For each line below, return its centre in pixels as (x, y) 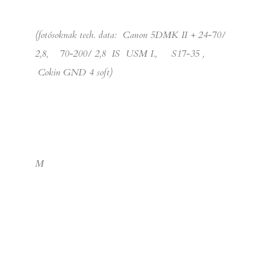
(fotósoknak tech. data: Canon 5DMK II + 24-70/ (130, 35)
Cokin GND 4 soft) (74, 72)
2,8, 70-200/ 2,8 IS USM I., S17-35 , (123, 54)
